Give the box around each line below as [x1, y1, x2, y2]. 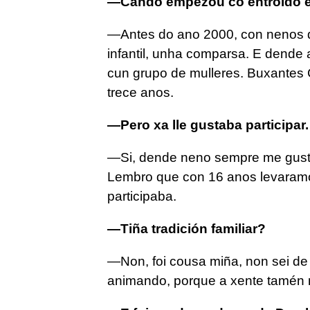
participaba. [107, 189, 176, 204]
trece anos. [107, 85, 174, 100]
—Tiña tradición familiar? [107, 221, 266, 237]
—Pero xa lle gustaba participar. [107, 118, 309, 133]
